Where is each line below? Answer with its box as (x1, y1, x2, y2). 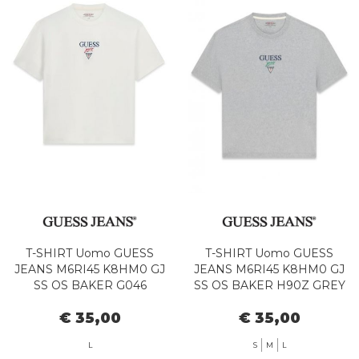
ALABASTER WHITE (32, 293, 147, 309)
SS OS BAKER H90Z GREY (193, 277, 345, 292)
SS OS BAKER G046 (33, 277, 147, 292)
